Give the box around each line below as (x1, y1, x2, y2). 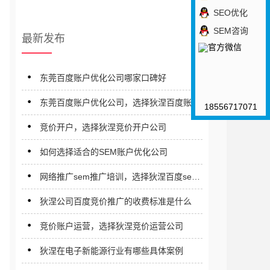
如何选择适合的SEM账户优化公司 (40, 147, 168, 157)
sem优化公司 (40, 116, 90, 125)
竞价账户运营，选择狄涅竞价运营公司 (40, 221, 183, 231)
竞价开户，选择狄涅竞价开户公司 (40, 122, 166, 132)
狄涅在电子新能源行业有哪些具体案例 (40, 246, 183, 256)
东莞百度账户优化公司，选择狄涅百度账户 (40, 98, 200, 107)
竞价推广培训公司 (40, 190, 107, 199)
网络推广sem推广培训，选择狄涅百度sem (40, 172, 199, 181)
